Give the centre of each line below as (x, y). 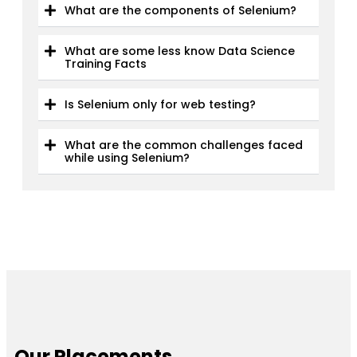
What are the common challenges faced (184, 145)
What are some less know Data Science (180, 51)
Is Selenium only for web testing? (160, 104)
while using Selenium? (127, 157)
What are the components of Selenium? (180, 10)
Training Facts (106, 63)
